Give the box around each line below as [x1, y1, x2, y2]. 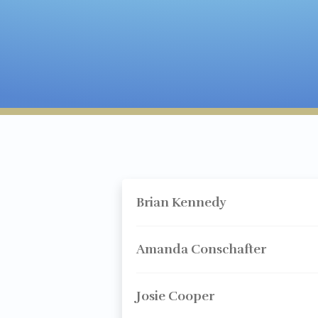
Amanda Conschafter [136, 241, 266, 257]
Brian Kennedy [136, 194, 226, 210]
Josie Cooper [136, 288, 214, 304]
